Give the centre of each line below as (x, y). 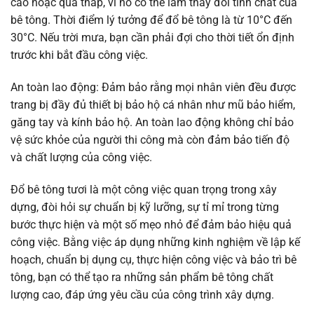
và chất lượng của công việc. (81, 158)
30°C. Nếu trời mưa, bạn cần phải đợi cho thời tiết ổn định (152, 38)
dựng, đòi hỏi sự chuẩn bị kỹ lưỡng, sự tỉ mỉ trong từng (145, 207)
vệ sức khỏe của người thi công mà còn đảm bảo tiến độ (150, 140)
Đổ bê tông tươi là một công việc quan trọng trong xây (144, 189)
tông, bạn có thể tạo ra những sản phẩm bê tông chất (142, 277)
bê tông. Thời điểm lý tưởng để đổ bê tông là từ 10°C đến (151, 20)
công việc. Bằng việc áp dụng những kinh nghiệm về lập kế (155, 242)
